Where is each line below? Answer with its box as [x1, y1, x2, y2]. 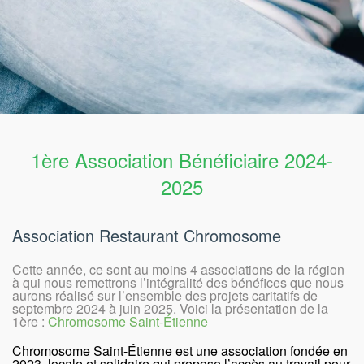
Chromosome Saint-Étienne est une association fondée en [12, 340, 348, 360]
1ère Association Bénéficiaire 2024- [31, 145, 333, 174]
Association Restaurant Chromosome [12, 223, 281, 247]
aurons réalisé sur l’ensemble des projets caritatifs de [12, 285, 318, 305]
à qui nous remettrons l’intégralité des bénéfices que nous [12, 272, 344, 292]
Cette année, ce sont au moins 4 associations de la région [12, 259, 344, 279]
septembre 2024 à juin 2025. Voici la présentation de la [12, 298, 328, 318]
